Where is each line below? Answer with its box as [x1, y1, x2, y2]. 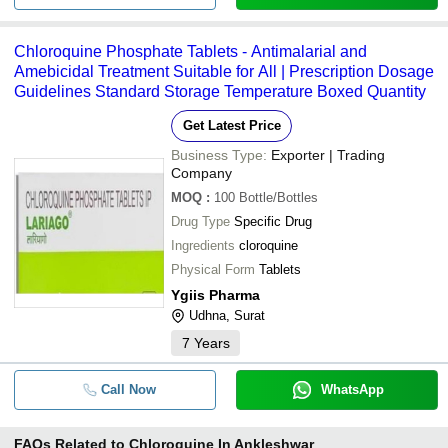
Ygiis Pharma [171, 287, 260, 303]
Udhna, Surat [189, 308, 265, 323]
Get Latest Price [182, 118, 281, 133]
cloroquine [239, 238, 298, 253]
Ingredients [171, 238, 235, 253]
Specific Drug [234, 214, 312, 229]
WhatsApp [320, 382, 384, 397]
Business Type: [171, 147, 267, 163]
